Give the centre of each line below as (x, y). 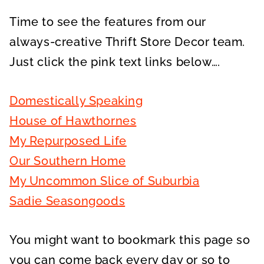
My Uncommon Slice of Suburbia (105, 181)
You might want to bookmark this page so (130, 240)
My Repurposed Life (68, 141)
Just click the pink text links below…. (115, 62)
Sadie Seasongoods (67, 201)
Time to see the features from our (108, 22)
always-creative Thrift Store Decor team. (128, 42)
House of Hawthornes (73, 121)
